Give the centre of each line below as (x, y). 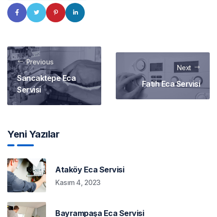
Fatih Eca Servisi (171, 84)
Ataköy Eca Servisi (90, 169)
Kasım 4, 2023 (78, 182)
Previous (40, 62)
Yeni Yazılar (33, 134)
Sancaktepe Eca (46, 78)
